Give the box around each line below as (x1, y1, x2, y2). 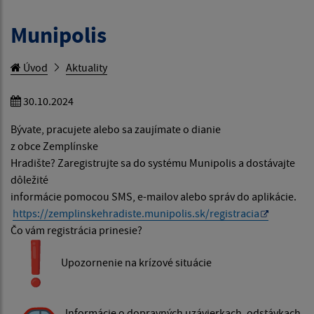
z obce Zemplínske (11, 139, 98, 153)
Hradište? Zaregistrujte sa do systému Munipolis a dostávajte (11, 156, 295, 170)
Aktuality (66, 60, 107, 75)
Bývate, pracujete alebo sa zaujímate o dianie (11, 122, 221, 137)
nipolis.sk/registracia (160, 206, 259, 221)
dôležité (11, 172, 48, 187)
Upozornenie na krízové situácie (61, 255, 214, 270)
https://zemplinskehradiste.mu (13, 206, 160, 221)
